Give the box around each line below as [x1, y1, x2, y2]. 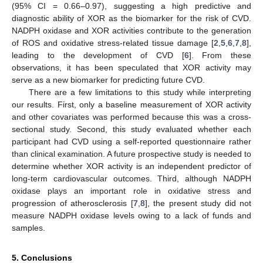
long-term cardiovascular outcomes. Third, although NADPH [12, 173, 251, 183]
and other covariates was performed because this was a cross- [12, 112, 251, 122]
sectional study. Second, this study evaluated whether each [12, 124, 251, 134]
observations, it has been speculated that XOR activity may [12, 62, 251, 72]
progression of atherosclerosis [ [12, 198, 133, 208]
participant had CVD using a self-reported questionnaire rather [12, 136, 251, 146]
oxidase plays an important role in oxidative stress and [12, 186, 251, 195]
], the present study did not [144, 198, 251, 208]
